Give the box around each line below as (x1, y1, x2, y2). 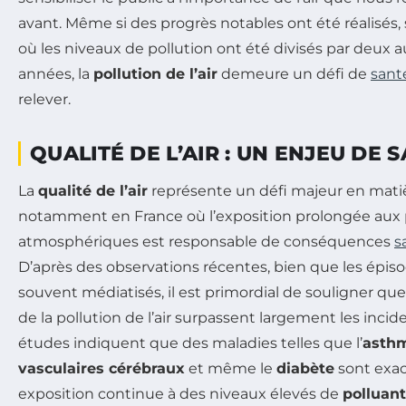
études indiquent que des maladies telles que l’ (18, 333, 362, 352)
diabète (276, 359, 334, 377)
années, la (18, 64, 93, 82)
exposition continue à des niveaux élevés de (18, 384, 343, 402)
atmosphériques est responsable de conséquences (18, 232, 394, 250)
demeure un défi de (217, 64, 371, 82)
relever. (18, 90, 71, 108)
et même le (185, 359, 276, 377)
